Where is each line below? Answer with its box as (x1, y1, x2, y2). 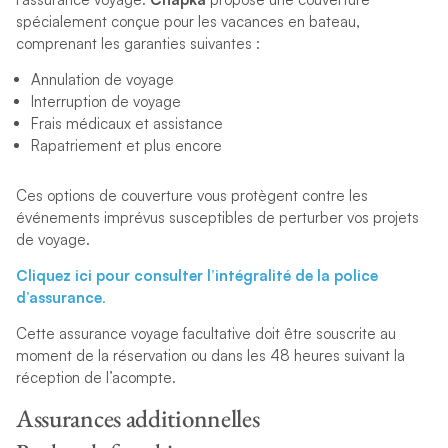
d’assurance (15, 288, 102, 308)
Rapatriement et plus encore (30, 136, 222, 156)
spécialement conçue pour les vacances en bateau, (15, 12, 360, 32)
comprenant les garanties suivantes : (15, 34, 260, 54)
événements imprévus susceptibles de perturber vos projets (15, 208, 419, 228)
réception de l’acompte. (15, 368, 176, 388)
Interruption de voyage (30, 92, 189, 112)
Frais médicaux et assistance (30, 114, 231, 134)
